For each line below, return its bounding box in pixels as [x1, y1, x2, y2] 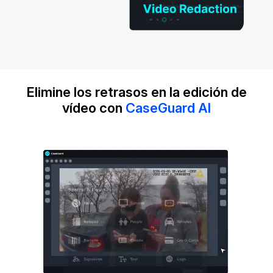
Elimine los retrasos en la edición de [26, 84, 247, 101]
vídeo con [62, 100, 126, 116]
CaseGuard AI [126, 100, 211, 116]
